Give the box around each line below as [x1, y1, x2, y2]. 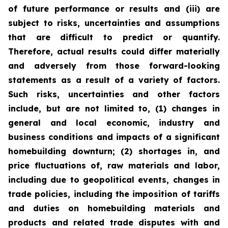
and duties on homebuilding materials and [8, 203, 220, 213]
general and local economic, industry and [8, 118, 220, 128]
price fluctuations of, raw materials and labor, [8, 160, 220, 170]
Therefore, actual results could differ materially [8, 46, 220, 56]
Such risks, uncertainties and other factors [8, 89, 220, 99]
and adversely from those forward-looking [8, 61, 220, 71]
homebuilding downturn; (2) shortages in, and [8, 146, 220, 156]
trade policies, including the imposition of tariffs [8, 189, 220, 199]
